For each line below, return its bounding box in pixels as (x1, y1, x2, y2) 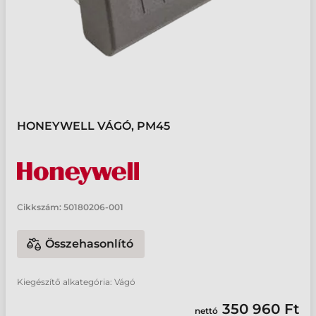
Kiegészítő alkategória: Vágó (17, 276, 135, 287)
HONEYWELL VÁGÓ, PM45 (17, 119, 170, 133)
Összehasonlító (45, 237, 133, 250)
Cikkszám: (17, 202, 61, 212)
